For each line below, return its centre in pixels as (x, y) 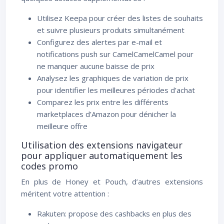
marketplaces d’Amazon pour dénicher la (106, 114)
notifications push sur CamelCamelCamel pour (115, 54)
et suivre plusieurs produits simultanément (111, 30)
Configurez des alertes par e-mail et (99, 42)
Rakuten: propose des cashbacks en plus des (114, 213)
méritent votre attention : (65, 193)
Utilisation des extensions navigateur (102, 145)
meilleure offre (62, 126)
